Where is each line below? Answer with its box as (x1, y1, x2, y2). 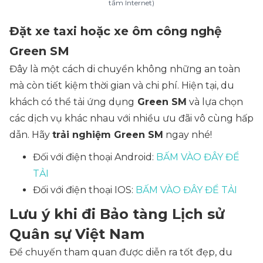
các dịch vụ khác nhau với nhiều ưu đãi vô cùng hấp (9, 113, 254, 124)
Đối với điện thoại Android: (33, 151, 156, 163)
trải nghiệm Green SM (52, 129, 163, 140)
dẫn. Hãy (9, 129, 52, 140)
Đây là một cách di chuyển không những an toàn (9, 63, 240, 75)
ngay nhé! (163, 129, 212, 140)
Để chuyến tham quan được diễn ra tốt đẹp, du (9, 247, 232, 258)
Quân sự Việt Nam (9, 225, 144, 242)
